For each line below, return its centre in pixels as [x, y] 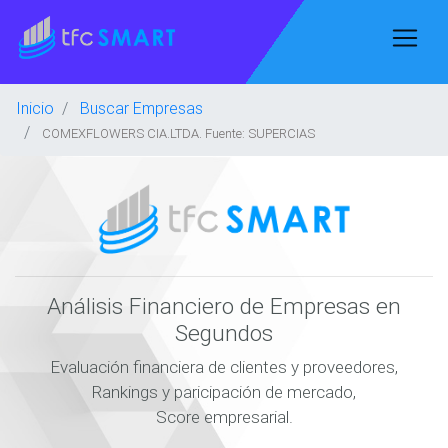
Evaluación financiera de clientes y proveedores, [224, 367]
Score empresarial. [224, 417]
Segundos [224, 333]
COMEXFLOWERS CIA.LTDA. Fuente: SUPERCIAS [178, 133]
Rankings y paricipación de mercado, [224, 392]
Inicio [35, 108]
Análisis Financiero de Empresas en [224, 306]
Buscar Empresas [141, 108]
